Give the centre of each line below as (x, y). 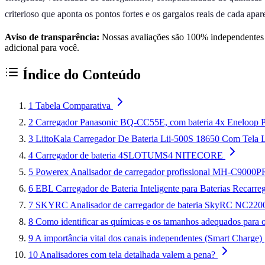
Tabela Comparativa (73, 105)
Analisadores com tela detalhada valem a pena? (127, 254)
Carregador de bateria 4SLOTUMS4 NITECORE (129, 155)
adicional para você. (42, 47)
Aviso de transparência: (52, 37)
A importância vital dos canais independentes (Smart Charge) (148, 238)
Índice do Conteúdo (80, 74)
